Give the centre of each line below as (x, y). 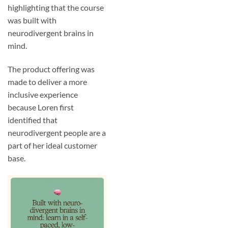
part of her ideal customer (52, 145)
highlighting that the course (56, 8)
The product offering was (51, 69)
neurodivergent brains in (51, 33)
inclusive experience (43, 94)
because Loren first (41, 107)
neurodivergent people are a (57, 132)
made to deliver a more (47, 81)
